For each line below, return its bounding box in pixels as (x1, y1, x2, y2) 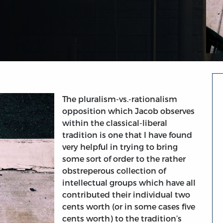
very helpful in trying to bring (62, 142, 178, 152)
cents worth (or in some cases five (62, 202, 195, 212)
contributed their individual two (62, 190, 190, 200)
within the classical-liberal (62, 118, 167, 128)
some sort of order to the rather (62, 154, 186, 164)
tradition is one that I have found (62, 130, 192, 140)
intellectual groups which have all (62, 178, 196, 188)
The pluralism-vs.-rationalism (62, 94, 177, 104)
